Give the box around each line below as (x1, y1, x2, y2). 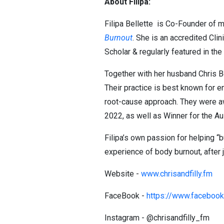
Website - (104, 169, 141, 178)
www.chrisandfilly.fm (141, 169, 212, 178)
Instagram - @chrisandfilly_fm (104, 213, 213, 222)
